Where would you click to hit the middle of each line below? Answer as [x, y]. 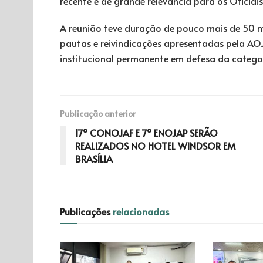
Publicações [86, 211]
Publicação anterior [98, 113]
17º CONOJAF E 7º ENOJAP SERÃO [146, 132]
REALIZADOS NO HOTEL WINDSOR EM [155, 145]
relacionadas [141, 211]
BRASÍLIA [94, 158]
